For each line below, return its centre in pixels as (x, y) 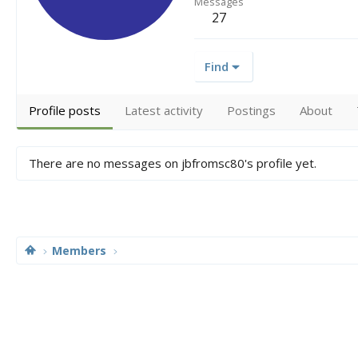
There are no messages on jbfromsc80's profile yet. (173, 163)
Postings (251, 110)
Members (80, 251)
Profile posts (65, 110)
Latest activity (164, 110)
